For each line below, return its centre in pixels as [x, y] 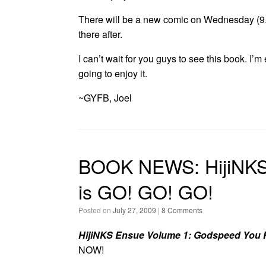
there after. [100, 34]
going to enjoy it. [113, 73]
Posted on [98, 210]
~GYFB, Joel [105, 98]
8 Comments [182, 210]
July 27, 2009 [134, 210]
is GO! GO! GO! [146, 191]
